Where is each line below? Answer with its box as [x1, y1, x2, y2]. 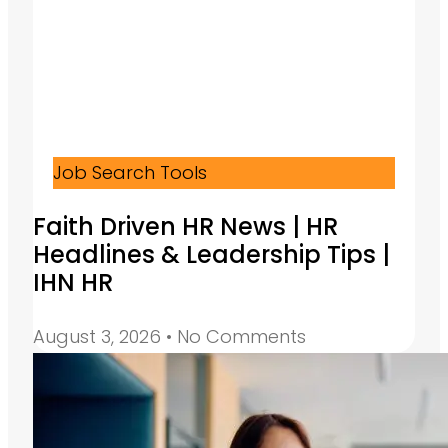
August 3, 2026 [33, 324, 166, 350]
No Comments [172, 324, 306, 350]
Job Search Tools [53, 160, 207, 186]
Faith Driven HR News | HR [33, 210, 338, 244]
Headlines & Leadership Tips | [33, 238, 390, 272]
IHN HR [33, 266, 113, 300]
